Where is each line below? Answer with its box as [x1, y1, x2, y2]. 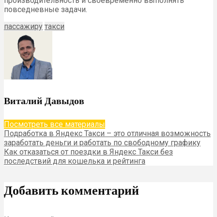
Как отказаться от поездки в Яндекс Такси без [4, 147, 173, 156]
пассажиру [4, 22, 43, 31]
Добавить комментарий [4, 182, 139, 198]
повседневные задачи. [4, 5, 87, 15]
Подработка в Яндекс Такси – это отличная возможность [4, 128, 211, 138]
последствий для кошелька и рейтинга [4, 156, 145, 166]
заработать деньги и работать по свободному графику [4, 138, 201, 147]
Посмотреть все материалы [4, 119, 105, 129]
